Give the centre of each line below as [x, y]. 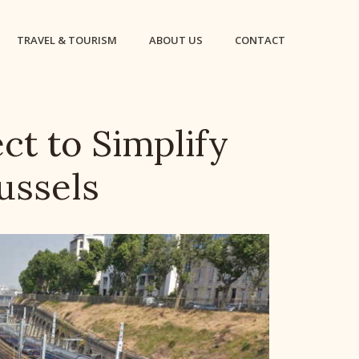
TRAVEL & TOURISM [67, 40]
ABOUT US [176, 40]
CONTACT [260, 40]
